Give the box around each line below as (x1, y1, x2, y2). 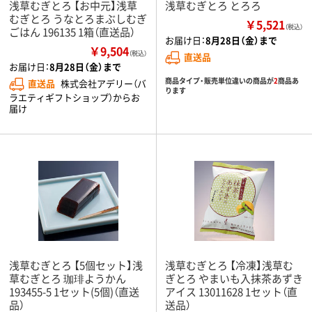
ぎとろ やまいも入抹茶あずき (165, 270, 303, 286)
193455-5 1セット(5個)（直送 (9, 283, 139, 299)
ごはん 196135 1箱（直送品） (9, 24, 135, 39)
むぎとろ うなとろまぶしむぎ (9, 10, 147, 26)
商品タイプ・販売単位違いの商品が (165, 75, 274, 86)
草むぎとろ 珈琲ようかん (9, 270, 126, 286)
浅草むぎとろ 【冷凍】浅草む (165, 257, 293, 272)
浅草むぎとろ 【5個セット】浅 (9, 257, 143, 272)
